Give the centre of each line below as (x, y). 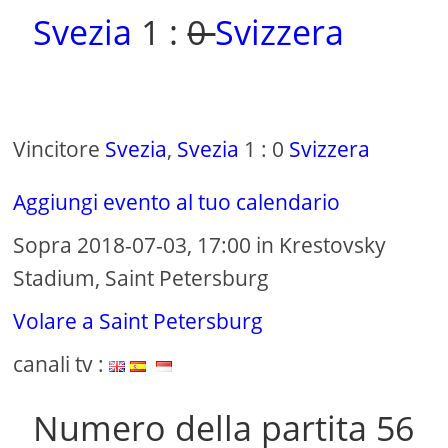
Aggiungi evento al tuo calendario (177, 202)
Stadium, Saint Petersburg (141, 278)
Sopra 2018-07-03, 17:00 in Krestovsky (200, 245)
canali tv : (61, 364)
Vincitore (59, 149)
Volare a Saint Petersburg (138, 321)
